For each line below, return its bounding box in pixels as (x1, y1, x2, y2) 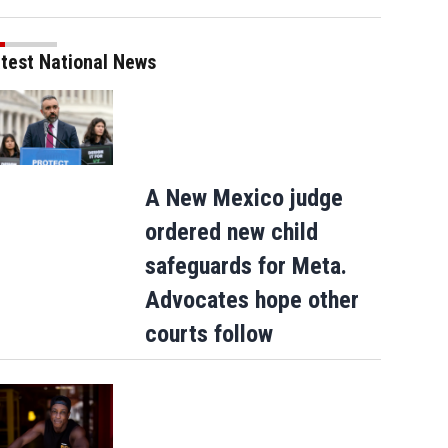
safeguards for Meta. (144, 251, 347, 280)
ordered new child (144, 217, 318, 246)
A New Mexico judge (144, 183, 343, 212)
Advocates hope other (144, 285, 359, 314)
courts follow (144, 319, 273, 348)
